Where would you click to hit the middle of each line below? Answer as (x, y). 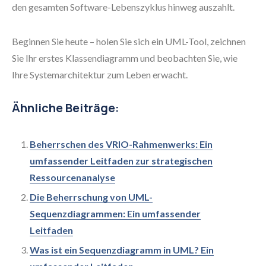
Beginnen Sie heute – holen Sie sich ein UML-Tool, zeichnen (129, 41)
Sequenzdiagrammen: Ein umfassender (115, 213)
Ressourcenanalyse (72, 177)
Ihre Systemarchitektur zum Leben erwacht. (100, 75)
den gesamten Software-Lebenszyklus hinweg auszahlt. (123, 7)
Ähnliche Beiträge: (66, 108)
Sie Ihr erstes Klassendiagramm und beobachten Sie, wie (125, 58)
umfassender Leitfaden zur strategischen (121, 161)
